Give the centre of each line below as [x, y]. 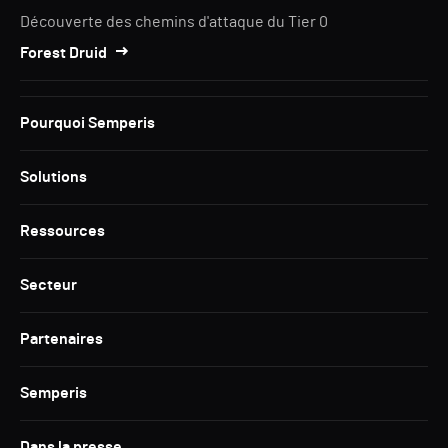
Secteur [48, 285]
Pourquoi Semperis [87, 123]
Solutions [53, 177]
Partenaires [61, 339]
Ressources [62, 231]
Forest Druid [63, 53]
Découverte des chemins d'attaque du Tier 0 [174, 22]
